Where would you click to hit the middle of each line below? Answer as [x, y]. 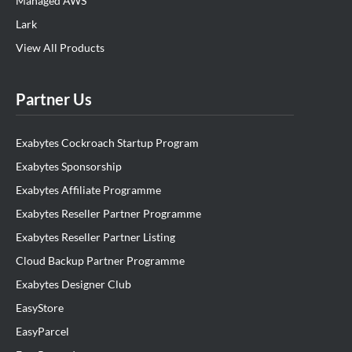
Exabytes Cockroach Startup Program [107, 143]
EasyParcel [42, 332]
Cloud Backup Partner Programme [100, 261]
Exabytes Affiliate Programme [88, 190]
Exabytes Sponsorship [69, 167]
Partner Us [54, 99]
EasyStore [40, 308]
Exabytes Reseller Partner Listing [95, 237]
